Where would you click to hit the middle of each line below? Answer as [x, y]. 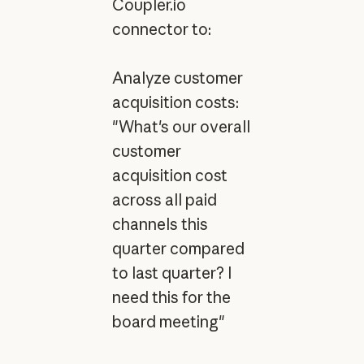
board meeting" [168, 321]
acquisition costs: [175, 102]
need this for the [171, 297]
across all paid [164, 199]
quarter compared [178, 248]
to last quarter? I [171, 273]
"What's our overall [181, 126]
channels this [160, 224]
